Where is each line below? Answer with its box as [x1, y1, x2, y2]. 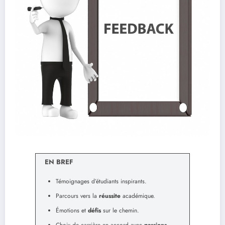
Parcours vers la [56, 191, 99, 201]
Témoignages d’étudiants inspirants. [56, 177, 147, 186]
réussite [99, 191, 121, 201]
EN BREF [45, 157, 73, 167]
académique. [121, 191, 155, 201]
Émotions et [56, 206, 88, 215]
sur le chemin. [101, 206, 139, 215]
